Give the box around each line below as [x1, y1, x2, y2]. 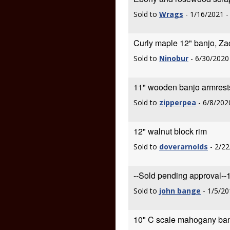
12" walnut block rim [133, 125, 207, 137]
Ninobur [159, 53, 188, 63]
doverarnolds [159, 142, 208, 151]
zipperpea [159, 98, 196, 107]
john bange [159, 186, 201, 196]
